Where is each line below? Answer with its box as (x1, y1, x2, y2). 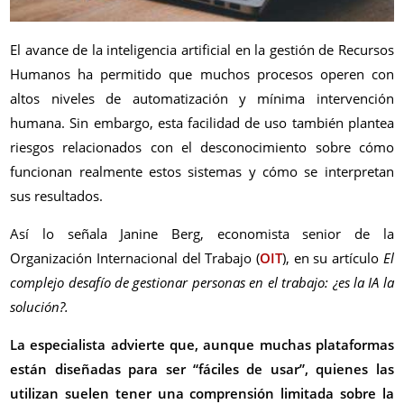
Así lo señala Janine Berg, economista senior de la (10, 225, 394, 243)
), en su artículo (282, 249, 383, 268)
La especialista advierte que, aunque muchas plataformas (10, 335, 394, 354)
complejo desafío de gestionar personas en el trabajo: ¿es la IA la (10, 273, 394, 292)
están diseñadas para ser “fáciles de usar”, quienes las (10, 360, 394, 379)
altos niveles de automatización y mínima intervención (10, 89, 394, 108)
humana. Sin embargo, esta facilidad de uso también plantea (10, 114, 394, 133)
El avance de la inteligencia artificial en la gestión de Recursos (10, 41, 394, 60)
